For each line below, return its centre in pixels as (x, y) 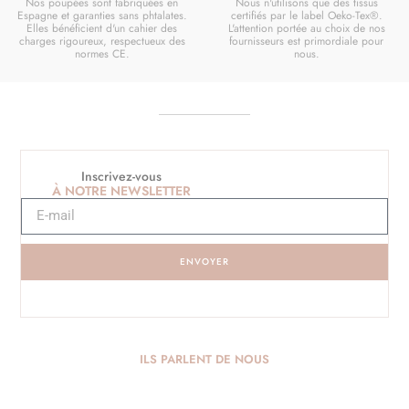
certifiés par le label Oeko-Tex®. (306, 15)
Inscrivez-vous (122, 176)
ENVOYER (204, 261)
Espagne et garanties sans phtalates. (102, 15)
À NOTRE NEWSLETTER (122, 190)
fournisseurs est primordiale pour (307, 41)
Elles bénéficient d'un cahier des (102, 28)
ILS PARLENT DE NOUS (204, 359)
